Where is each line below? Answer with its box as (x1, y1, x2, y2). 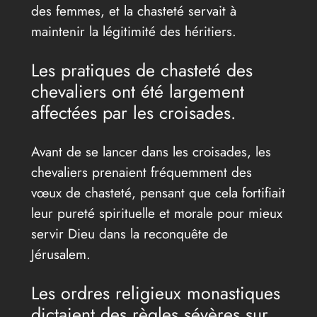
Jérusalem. (30, 243, 91, 264)
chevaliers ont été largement (30, 79, 244, 105)
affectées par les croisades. (30, 100, 236, 126)
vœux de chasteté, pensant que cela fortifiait (30, 182, 285, 202)
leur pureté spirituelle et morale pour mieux (30, 202, 282, 223)
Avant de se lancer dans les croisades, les (30, 141, 271, 161)
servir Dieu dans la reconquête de (30, 223, 228, 243)
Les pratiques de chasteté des (30, 57, 253, 83)
